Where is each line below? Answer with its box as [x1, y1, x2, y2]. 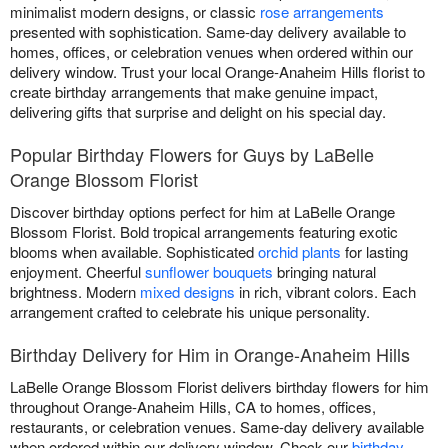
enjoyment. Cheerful [10, 261, 145, 283]
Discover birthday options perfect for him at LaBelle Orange [10, 201, 395, 223]
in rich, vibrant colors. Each [235, 281, 416, 303]
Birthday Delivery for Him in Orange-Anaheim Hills [10, 341, 410, 368]
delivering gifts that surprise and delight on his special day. [10, 101, 386, 123]
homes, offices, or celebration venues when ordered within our [10, 41, 413, 63]
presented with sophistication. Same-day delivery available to [10, 21, 406, 43]
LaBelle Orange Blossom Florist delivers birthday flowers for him [10, 376, 429, 398]
